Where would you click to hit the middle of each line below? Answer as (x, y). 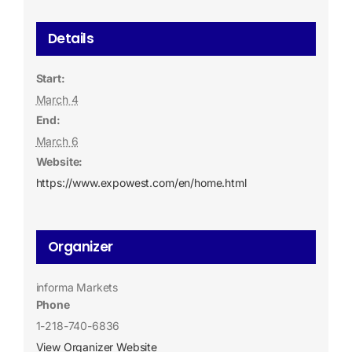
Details (71, 38)
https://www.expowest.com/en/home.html (141, 182)
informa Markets (77, 287)
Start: (50, 78)
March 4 (57, 99)
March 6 (57, 141)
